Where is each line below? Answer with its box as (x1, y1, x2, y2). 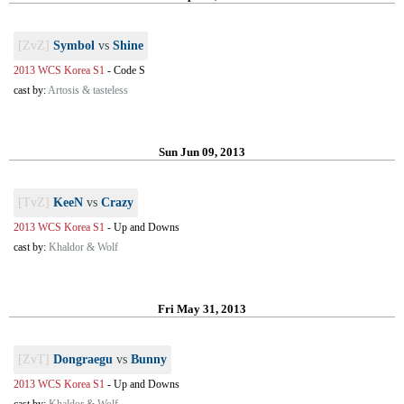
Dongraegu (53, 353, 113, 366)
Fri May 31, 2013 (158, 302, 246, 316)
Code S (114, 64, 145, 77)
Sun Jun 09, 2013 (159, 145, 245, 159)
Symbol (53, 39, 95, 52)
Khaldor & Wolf (49, 241, 118, 253)
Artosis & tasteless (48, 84, 128, 96)
